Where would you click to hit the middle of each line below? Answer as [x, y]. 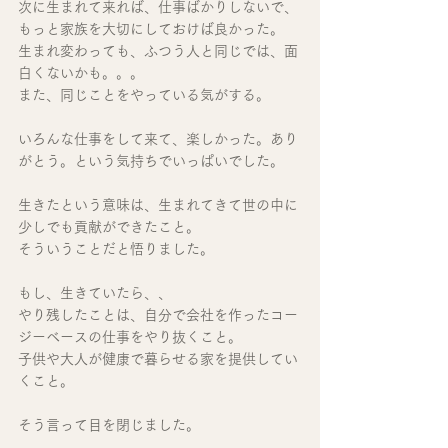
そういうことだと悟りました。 [116, 249]
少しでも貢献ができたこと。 [109, 227]
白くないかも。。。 [81, 73]
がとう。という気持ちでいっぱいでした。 [151, 161]
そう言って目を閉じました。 [109, 425]
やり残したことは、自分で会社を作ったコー [158, 315]
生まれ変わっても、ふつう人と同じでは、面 [158, 51]
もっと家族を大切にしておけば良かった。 [151, 29]
